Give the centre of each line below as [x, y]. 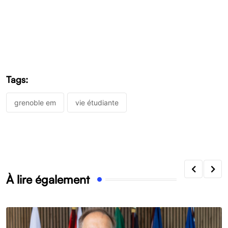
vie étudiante [97, 103]
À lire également [48, 179]
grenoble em [35, 103]
